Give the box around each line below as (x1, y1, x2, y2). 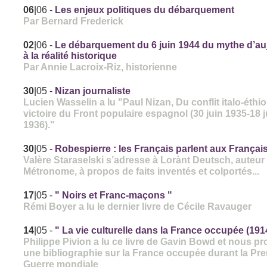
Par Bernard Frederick (23, 15, 124, 27)
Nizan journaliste (55, 86, 131, 97)
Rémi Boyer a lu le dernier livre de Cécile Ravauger (23, 201, 252, 212)
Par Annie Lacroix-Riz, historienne (23, 61, 178, 73)
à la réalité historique (23, 51, 117, 61)
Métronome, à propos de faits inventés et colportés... (23, 166, 260, 177)
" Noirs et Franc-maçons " (55, 190, 173, 201)
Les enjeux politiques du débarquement (55, 5, 235, 15)
